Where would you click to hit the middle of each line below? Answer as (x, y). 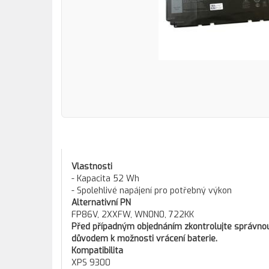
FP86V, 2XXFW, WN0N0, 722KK (133, 215)
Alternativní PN (101, 203)
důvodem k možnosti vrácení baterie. (144, 239)
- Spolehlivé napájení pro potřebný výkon (152, 191)
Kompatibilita (97, 251)
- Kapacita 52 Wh (105, 179)
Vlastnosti (92, 167)
